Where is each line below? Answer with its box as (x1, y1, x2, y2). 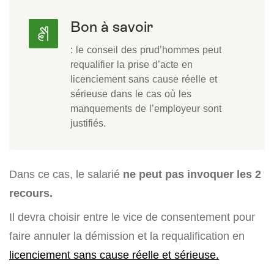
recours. (9, 187, 53, 200)
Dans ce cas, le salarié (9, 168, 123, 181)
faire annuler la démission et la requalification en (9, 229, 245, 243)
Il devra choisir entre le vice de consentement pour (9, 210, 255, 224)
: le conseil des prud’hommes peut (70, 43, 221, 56)
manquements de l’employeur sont (70, 102, 221, 115)
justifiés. (70, 117, 106, 130)
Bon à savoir (70, 18, 153, 35)
